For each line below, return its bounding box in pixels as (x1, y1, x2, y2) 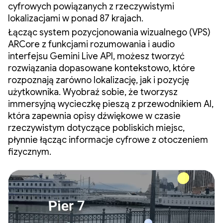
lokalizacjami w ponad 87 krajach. (8, 12, 143, 24)
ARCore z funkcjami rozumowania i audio (8, 38, 175, 50)
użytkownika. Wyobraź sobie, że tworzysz (8, 86, 178, 98)
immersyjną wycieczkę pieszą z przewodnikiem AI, (8, 98, 214, 110)
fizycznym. (8, 146, 51, 157)
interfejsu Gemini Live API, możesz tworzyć (8, 50, 185, 62)
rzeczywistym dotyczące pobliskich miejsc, (8, 122, 185, 133)
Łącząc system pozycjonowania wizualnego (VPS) (8, 26, 211, 38)
